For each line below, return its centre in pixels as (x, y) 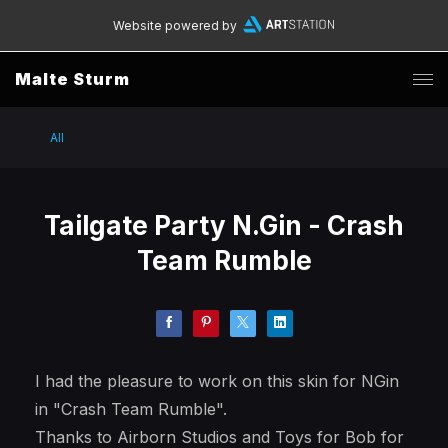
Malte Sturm (72, 79)
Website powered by (174, 25)
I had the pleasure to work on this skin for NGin (217, 381)
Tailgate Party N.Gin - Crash (224, 225)
